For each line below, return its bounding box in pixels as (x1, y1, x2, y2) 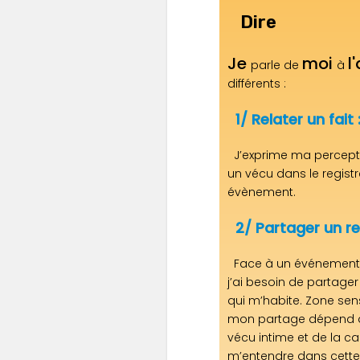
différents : (227, 75, 286, 92)
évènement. (227, 183, 296, 200)
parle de (251, 56, 302, 73)
